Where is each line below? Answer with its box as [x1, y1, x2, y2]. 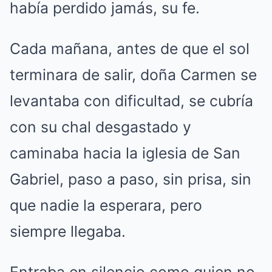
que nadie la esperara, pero [10, 195, 202, 214]
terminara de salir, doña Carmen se [10, 65, 257, 84]
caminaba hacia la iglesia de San [10, 143, 240, 162]
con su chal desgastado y [10, 117, 191, 136]
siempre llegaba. [10, 222, 126, 240]
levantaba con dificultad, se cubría [10, 91, 253, 110]
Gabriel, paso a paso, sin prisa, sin [10, 169, 251, 188]
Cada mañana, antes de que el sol [10, 39, 250, 58]
